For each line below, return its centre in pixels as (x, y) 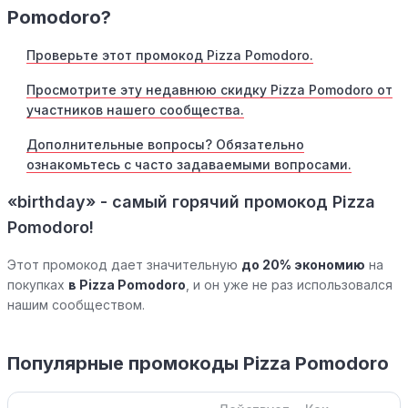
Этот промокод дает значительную (124, 265)
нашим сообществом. (76, 305)
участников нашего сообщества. (135, 110)
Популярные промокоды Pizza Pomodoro (198, 364)
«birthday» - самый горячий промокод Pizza (191, 202)
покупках (38, 285)
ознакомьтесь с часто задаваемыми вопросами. (189, 165)
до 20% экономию (303, 265)
